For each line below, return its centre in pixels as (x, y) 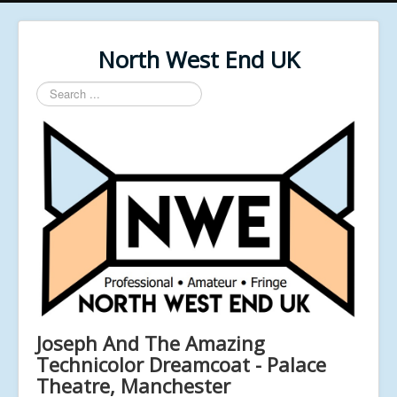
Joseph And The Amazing (151, 343)
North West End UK (198, 60)
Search (54, 89)
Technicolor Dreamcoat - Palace (181, 364)
